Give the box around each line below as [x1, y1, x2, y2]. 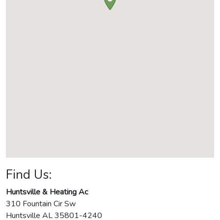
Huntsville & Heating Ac [6, 187, 88, 198]
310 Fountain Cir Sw [6, 198, 76, 210]
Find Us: [6, 166, 52, 184]
